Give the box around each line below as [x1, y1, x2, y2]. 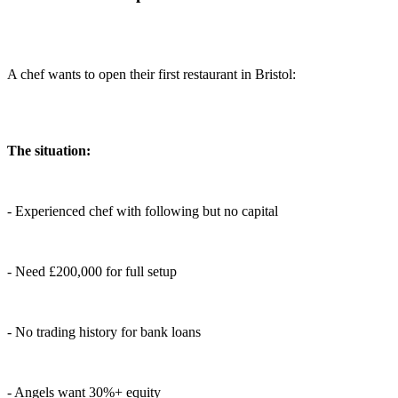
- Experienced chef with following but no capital [7, 203, 278, 219]
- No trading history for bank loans [7, 324, 201, 340]
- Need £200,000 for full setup [7, 264, 177, 280]
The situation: [7, 143, 91, 159]
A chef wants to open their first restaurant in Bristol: [7, 67, 296, 83]
